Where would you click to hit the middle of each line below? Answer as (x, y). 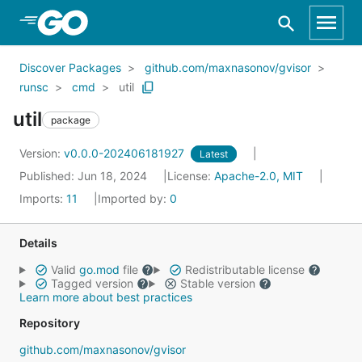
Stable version (217, 283)
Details (38, 243)
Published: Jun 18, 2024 (85, 176)
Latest (214, 154)
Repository (50, 323)
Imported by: (134, 198)
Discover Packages (70, 67)
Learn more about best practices (106, 297)
